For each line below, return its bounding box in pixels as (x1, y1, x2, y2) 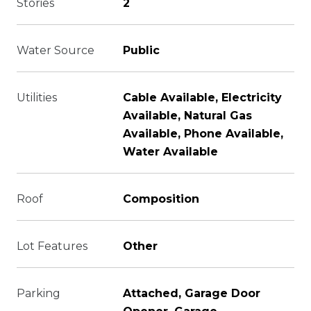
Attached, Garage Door (123, 287, 260, 300)
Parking (17, 287, 60, 300)
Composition (123, 192, 199, 205)
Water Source (17, 44, 94, 57)
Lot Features (17, 239, 87, 253)
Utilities (17, 91, 57, 104)
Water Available (123, 145, 218, 158)
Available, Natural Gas (123, 109, 252, 122)
